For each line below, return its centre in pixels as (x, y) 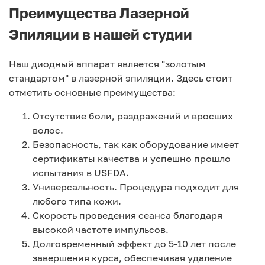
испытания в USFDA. (81, 173)
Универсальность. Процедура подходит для (136, 187)
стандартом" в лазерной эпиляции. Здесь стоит (121, 78)
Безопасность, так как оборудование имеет (136, 145)
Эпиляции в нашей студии (101, 34)
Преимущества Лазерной (99, 13)
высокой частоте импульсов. (101, 230)
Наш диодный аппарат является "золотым (107, 64)
